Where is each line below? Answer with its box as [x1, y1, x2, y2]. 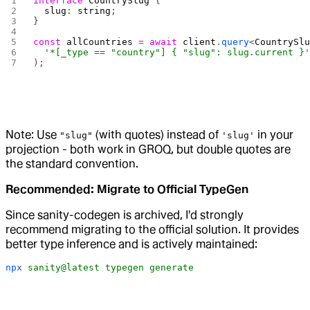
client [177, 37, 217, 48]
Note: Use [6, 128, 60, 142]
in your [255, 128, 293, 142]
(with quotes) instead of [93, 128, 221, 142]
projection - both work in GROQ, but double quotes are [6, 143, 291, 156]
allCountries [61, 37, 134, 48]
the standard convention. [6, 157, 138, 171]
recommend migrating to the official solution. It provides [6, 223, 299, 237]
